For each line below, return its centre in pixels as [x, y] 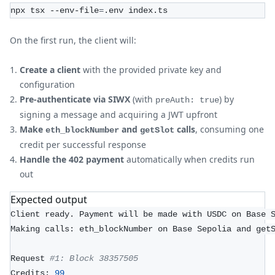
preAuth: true [187, 100]
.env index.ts [136, 10]
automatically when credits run [189, 159]
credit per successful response [83, 144]
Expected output [49, 199]
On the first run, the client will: [73, 40]
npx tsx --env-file [55, 10]
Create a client [50, 69]
